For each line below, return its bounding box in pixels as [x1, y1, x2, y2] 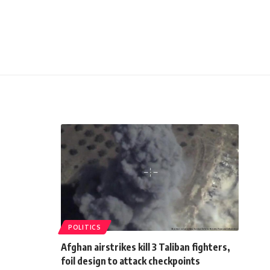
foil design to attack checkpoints [61, 254, 200, 267]
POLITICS [68, 223, 101, 231]
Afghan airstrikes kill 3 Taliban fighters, [61, 240, 230, 253]
